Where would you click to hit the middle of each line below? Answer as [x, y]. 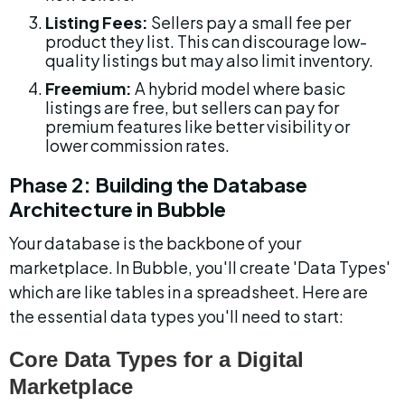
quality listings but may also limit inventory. [209, 60]
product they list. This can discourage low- [206, 41]
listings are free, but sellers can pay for [193, 107]
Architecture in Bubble [118, 209]
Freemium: [89, 88]
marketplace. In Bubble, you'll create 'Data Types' [201, 267]
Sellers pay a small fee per [251, 22]
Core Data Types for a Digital [160, 359]
